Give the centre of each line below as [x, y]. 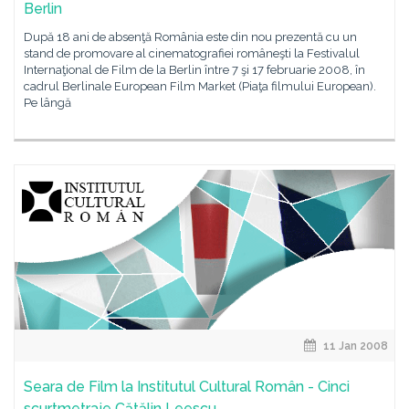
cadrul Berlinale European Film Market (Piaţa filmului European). [200, 86]
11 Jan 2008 [354, 346]
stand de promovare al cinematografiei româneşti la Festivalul [192, 53]
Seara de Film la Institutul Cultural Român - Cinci [187, 387]
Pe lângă [47, 103]
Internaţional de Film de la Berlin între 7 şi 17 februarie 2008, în [194, 70]
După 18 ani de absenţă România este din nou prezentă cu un [190, 37]
